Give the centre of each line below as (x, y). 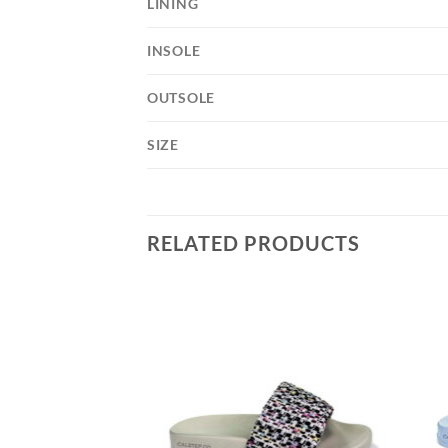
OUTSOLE (181, 97)
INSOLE (174, 50)
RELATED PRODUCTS (253, 243)
